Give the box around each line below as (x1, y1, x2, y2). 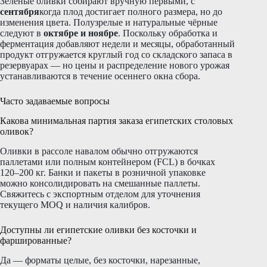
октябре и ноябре (44, 28, 118, 39)
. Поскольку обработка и (118, 28, 218, 39)
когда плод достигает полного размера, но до (39, 7, 222, 17)
